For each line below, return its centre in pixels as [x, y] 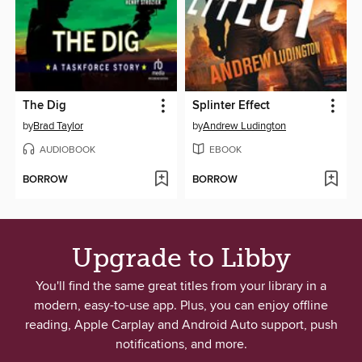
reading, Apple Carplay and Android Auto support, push [181, 325]
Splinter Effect [231, 106]
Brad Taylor [59, 126]
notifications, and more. [181, 345]
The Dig [45, 106]
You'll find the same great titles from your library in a [181, 286]
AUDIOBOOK [68, 150]
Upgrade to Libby [181, 259]
